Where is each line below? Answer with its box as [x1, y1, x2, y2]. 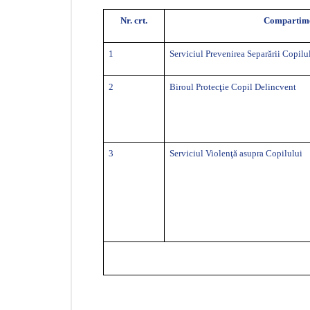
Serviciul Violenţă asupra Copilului [170, 148, 303, 158]
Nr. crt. [120, 15, 147, 26]
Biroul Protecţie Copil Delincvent [170, 82, 297, 92]
